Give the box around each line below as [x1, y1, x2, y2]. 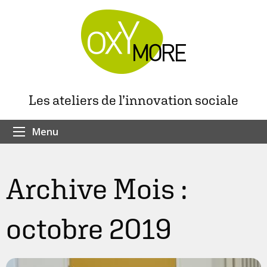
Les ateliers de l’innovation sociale [29, 92, 238, 108]
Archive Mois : [6, 172, 188, 206]
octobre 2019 [6, 212, 172, 246]
